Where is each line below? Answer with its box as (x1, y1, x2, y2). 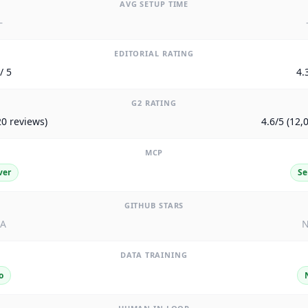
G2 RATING (131, 98, 177, 109)
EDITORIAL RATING (113, 48, 195, 59)
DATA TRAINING (120, 250, 188, 261)
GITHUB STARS (124, 200, 184, 211)
